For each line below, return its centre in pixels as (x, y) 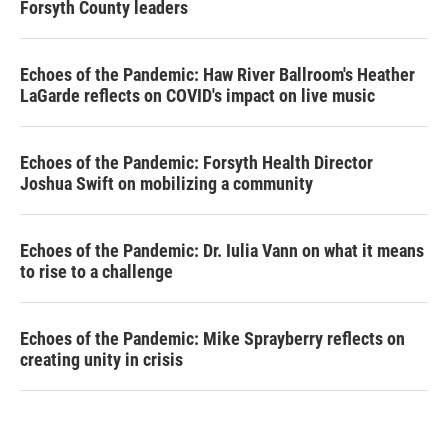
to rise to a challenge (96, 272)
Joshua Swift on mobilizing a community (166, 184)
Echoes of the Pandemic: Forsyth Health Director (196, 163)
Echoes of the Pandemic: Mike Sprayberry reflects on (212, 339)
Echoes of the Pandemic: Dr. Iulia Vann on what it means (222, 251)
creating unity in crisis (101, 360)
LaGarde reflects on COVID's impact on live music (197, 96)
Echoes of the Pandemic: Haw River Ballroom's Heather (217, 75)
